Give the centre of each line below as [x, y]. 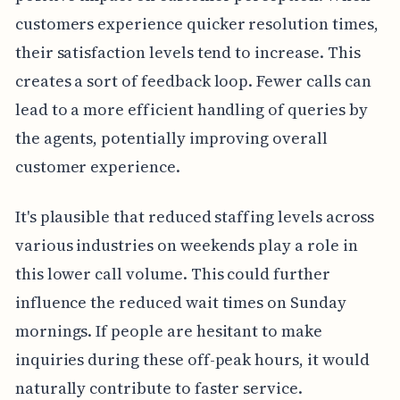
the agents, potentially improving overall [171, 137]
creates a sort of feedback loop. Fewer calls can [193, 80]
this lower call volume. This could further [172, 273]
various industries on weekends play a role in [186, 245]
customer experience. [97, 166]
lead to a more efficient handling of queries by [191, 109]
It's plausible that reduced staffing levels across [195, 216]
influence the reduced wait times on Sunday [180, 302]
